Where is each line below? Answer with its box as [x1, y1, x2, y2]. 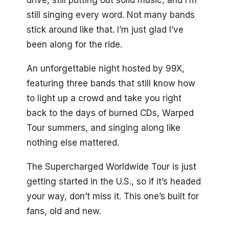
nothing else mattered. [27, 137, 119, 148]
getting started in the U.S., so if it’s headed [27, 176, 201, 187]
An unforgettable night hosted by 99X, [27, 63, 185, 74]
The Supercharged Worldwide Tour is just [27, 161, 196, 172]
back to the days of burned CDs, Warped [27, 107, 194, 118]
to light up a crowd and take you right [27, 93, 181, 103]
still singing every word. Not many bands [27, 10, 195, 20]
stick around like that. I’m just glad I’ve [27, 25, 184, 35]
